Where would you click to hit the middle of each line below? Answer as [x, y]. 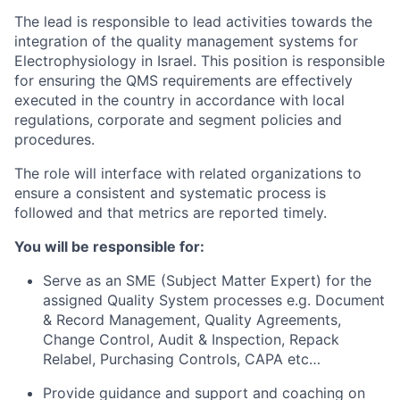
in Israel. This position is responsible [261, 61]
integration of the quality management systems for [186, 41]
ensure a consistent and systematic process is [170, 193]
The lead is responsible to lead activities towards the [193, 21]
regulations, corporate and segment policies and [178, 120]
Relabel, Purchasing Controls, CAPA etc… [182, 359]
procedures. [54, 139]
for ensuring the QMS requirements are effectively [183, 80]
